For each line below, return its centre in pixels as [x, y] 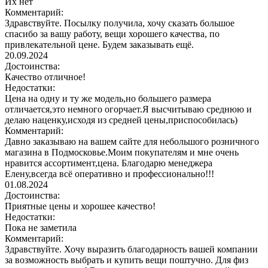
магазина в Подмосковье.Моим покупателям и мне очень [122, 152]
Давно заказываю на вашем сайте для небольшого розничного [132, 141]
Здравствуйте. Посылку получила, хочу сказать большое [120, 23]
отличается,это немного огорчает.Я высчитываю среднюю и [128, 109]
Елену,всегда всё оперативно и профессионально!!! [109, 173]
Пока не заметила [41, 227]
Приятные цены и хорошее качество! [80, 206]
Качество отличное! [45, 77]
